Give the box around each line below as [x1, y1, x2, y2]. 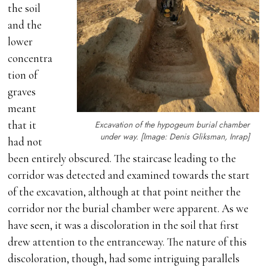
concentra [8, 51, 53, 66]
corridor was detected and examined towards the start [8, 168, 250, 182]
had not [8, 135, 43, 149]
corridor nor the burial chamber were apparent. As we [8, 201, 249, 216]
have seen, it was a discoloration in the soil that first [8, 218, 240, 232]
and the [8, 18, 42, 32]
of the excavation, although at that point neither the [8, 185, 241, 199]
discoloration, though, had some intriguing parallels [8, 252, 240, 266]
